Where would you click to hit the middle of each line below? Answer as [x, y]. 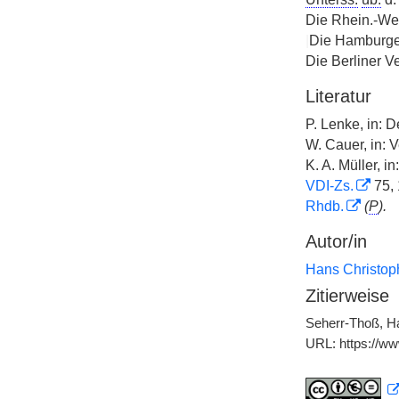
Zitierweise [347, 296]
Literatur [338, 96]
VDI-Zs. [329, 186]
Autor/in [336, 241]
